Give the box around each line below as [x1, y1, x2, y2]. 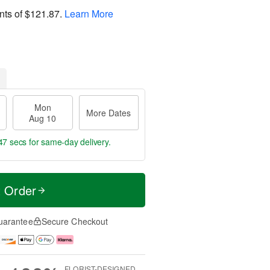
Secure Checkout [41, 215, 108, 227]
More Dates [86, 107, 131, 119]
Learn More [64, 6, 113, 20]
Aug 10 [29, 112, 57, 124]
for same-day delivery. [27, 136, 111, 148]
